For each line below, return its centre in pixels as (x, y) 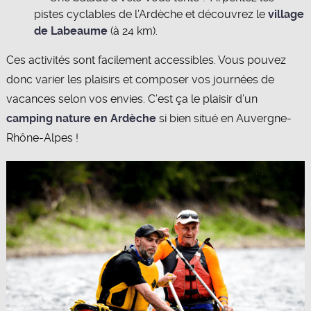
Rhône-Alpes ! (42, 138)
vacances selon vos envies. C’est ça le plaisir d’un (132, 99)
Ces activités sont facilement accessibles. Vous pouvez (146, 60)
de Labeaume (70, 31)
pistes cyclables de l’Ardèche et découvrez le (151, 15)
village (286, 15)
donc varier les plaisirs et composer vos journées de (140, 80)
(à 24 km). (132, 31)
